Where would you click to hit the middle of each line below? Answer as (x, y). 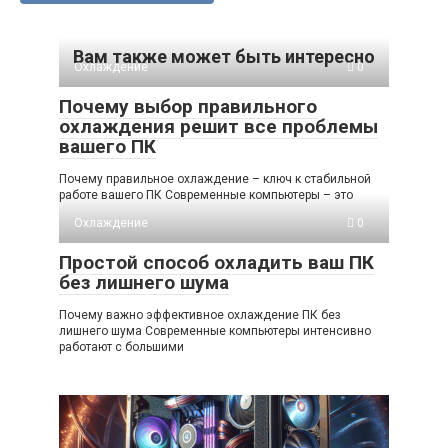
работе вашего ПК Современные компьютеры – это (206, 194)
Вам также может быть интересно (224, 56)
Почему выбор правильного (188, 106)
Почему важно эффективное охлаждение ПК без (200, 314)
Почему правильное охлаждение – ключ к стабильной (215, 178)
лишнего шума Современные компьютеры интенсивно (215, 330)
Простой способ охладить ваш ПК (216, 262)
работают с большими (121, 346)
